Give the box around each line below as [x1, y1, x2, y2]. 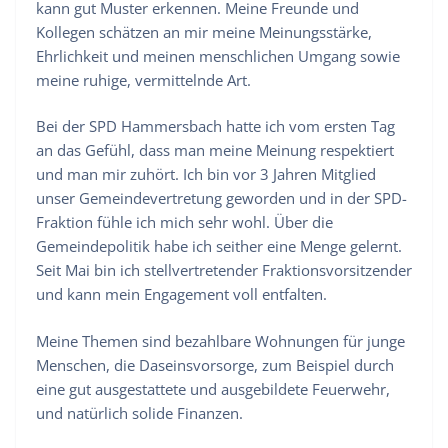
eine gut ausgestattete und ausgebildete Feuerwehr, [36, 378, 390, 399]
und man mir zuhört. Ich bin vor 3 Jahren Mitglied [36, 164, 376, 185]
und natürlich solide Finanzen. [36, 402, 243, 423]
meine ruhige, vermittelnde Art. [36, 69, 251, 90]
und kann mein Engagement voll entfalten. [36, 284, 327, 305]
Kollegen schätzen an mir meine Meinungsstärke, [36, 21, 372, 42]
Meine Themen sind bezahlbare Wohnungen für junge [36, 330, 405, 351]
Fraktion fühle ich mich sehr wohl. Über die [36, 212, 333, 233]
